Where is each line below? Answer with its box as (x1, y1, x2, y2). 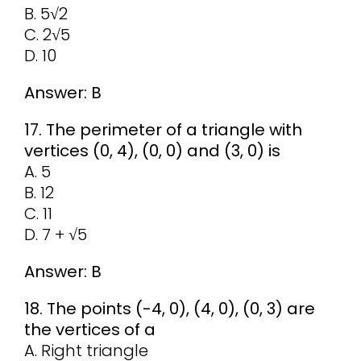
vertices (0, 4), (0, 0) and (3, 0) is (23, 139, 280, 163)
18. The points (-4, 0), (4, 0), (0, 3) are (23, 297, 315, 321)
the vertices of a (23, 318, 156, 342)
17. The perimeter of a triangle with (23, 118, 302, 142)
